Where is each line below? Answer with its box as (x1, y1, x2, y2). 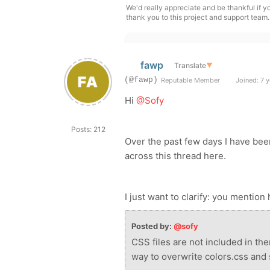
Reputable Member (161, 76, 220, 84)
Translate (174, 60, 206, 70)
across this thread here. (125, 150, 226, 162)
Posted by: (131, 221, 174, 231)
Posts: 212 (71, 125, 105, 134)
